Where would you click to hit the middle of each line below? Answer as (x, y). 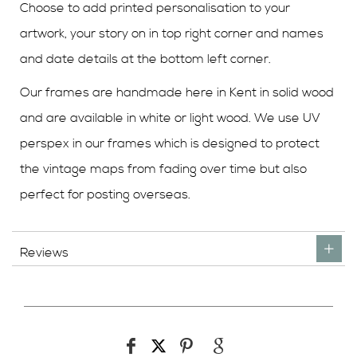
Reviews (44, 252)
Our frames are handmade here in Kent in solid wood (177, 92)
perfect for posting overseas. (105, 194)
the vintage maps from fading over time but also (163, 169)
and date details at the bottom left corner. (145, 59)
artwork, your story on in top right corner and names (172, 33)
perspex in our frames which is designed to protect (170, 143)
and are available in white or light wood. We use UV (170, 118)
